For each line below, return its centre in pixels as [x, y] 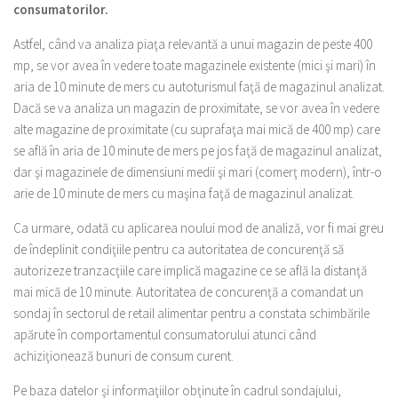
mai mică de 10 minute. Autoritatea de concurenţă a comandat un [188, 292]
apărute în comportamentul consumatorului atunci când [165, 334]
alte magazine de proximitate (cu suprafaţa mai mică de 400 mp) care [197, 129]
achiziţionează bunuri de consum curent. [123, 356]
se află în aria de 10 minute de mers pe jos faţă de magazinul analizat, [198, 151]
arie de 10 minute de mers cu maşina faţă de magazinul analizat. [184, 193]
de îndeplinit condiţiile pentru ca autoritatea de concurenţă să [179, 249]
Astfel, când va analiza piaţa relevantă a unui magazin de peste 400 [193, 44]
